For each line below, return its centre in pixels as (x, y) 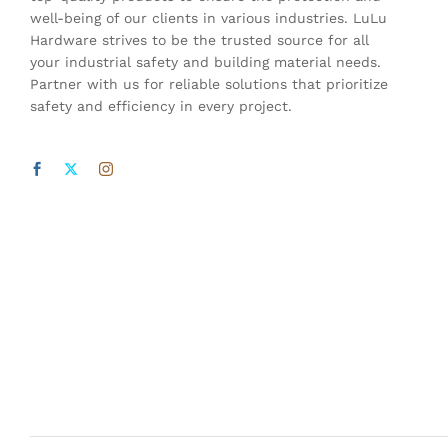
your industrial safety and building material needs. (205, 61)
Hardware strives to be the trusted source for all (199, 39)
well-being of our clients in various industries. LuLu (208, 17)
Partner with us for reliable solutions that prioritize (209, 83)
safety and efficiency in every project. (161, 105)
